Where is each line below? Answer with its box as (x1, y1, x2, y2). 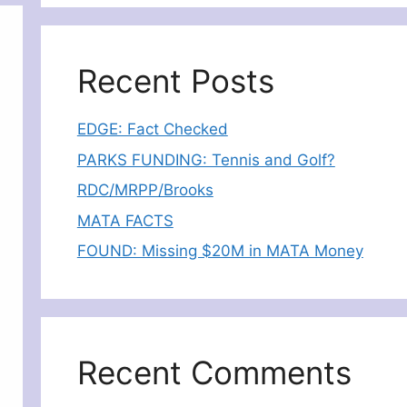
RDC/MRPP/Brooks (76, 181, 213, 200)
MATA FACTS (76, 211, 174, 230)
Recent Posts (76, 62, 274, 101)
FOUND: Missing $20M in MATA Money (76, 242, 363, 261)
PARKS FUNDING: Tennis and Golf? (76, 150, 335, 169)
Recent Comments (76, 353, 352, 392)
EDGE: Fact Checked (76, 120, 228, 139)
